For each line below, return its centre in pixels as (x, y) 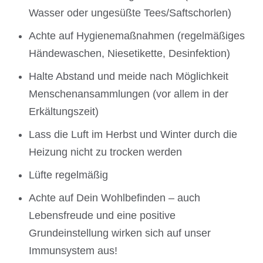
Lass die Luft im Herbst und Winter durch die (133, 134)
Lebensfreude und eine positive (102, 215)
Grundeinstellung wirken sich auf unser (120, 233)
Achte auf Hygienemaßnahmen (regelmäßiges (137, 36)
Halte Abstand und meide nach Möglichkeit (129, 76)
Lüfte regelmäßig (69, 175)
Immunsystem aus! (73, 250)
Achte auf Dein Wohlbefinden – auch (115, 198)
